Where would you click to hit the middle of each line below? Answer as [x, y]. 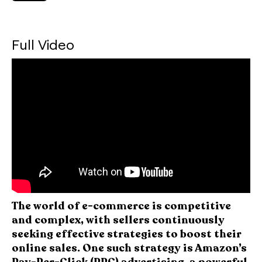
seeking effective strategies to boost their [127, 234]
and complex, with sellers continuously [118, 220]
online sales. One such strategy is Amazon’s [129, 248]
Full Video [43, 44]
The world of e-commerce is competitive [121, 206]
